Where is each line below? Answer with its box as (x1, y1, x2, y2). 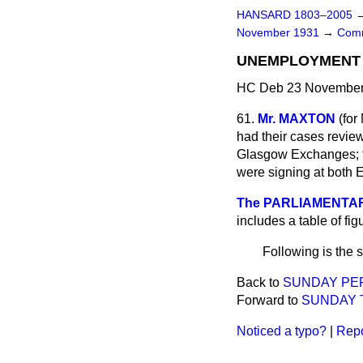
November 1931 (237, 27, 322, 39)
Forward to (237, 293, 301, 307)
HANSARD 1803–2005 (237, 9, 352, 21)
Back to (237, 275, 283, 289)
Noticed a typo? (237, 324, 327, 338)
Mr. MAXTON (258, 112, 335, 126)
